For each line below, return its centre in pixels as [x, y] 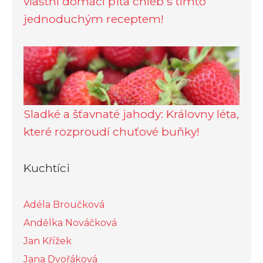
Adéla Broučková [64, 204]
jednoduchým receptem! [94, 18]
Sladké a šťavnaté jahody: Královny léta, [131, 114]
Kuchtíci [47, 168]
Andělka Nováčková [70, 222]
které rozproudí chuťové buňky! [112, 131]
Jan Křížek [48, 241]
